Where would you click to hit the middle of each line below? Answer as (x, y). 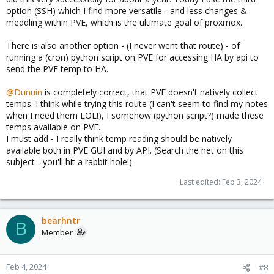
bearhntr (61, 220)
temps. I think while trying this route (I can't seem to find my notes (137, 103)
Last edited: (201, 182)
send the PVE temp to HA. (57, 68)
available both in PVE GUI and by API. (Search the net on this (125, 150)
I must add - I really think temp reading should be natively (119, 138)
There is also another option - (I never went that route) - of (123, 45)
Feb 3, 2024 (242, 182)
